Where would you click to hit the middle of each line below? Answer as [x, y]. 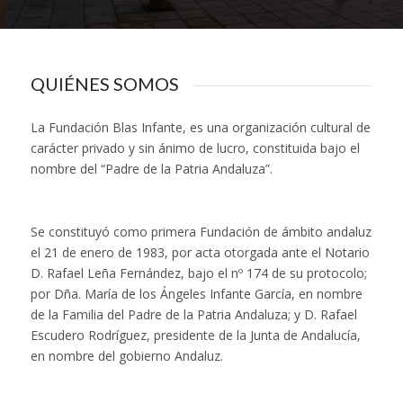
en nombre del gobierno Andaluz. [126, 356]
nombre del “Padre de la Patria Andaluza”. [151, 169]
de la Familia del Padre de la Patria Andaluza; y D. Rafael [193, 315]
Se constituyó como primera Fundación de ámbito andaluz [201, 232]
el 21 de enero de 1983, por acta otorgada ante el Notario [200, 253]
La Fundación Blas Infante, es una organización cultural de [200, 128]
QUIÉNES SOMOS [104, 84]
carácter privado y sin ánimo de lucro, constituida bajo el [195, 148]
